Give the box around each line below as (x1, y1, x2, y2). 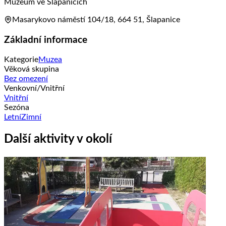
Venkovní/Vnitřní (4, 84, 65, 93)
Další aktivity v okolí (4, 133, 112, 146)
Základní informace (4, 35, 87, 45)
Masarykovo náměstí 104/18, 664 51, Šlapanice (12, 15, 180, 24)
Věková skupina (4, 65, 59, 74)
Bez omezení (4, 75, 48, 83)
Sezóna (4, 103, 29, 112)
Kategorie (4, 55, 38, 64)
